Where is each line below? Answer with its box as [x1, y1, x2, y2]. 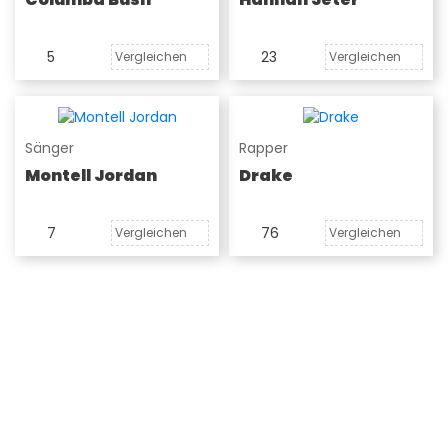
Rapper [239, 138, 288, 159]
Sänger [25, 138, 74, 159]
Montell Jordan [25, 164, 157, 188]
